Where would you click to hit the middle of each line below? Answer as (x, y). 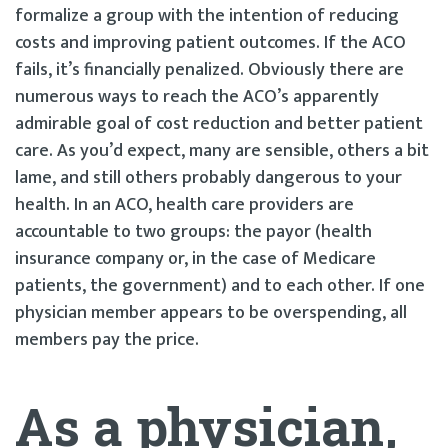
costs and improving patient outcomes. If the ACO (210, 42)
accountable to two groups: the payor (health (193, 231)
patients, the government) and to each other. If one (220, 285)
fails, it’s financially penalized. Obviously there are (209, 69)
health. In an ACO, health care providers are (184, 204)
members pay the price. (107, 339)
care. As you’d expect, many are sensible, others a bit (222, 150)
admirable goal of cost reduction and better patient (219, 123)
